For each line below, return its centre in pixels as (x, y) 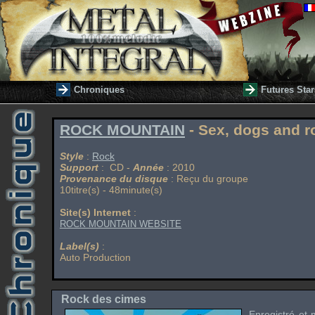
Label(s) (79, 246)
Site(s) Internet (95, 212)
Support (79, 167)
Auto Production (95, 257)
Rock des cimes (104, 299)
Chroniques (99, 90)
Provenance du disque (114, 179)
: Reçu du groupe (208, 179)
